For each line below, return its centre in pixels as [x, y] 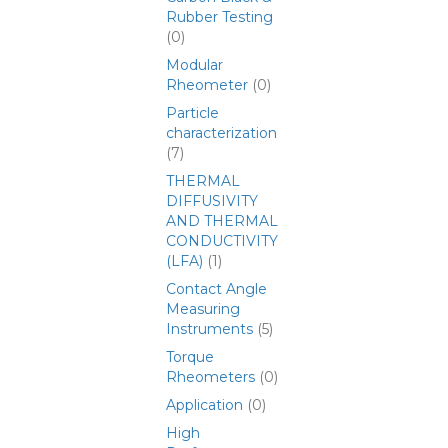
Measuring [203, 309]
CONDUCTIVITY [222, 241]
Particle [192, 113]
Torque [190, 357]
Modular [194, 65]
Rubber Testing [219, 17]
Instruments [209, 329]
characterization [221, 133]
